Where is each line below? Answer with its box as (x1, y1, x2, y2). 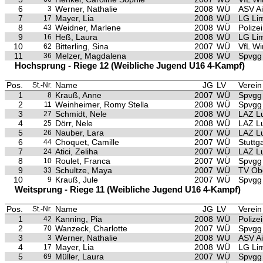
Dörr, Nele (55, 119, 93, 128)
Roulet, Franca (55, 156, 110, 166)
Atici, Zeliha (55, 147, 98, 156)
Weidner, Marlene (55, 23, 121, 32)
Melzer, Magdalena (55, 51, 126, 60)
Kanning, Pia (55, 214, 102, 224)
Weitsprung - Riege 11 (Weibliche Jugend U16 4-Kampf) (15, 184, 241, 194)
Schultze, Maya (55, 166, 112, 175)
